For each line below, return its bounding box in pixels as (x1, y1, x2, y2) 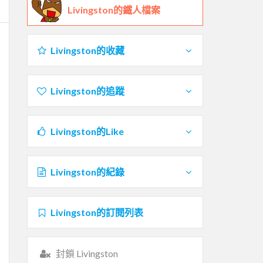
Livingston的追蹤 (50, 85, 124, 96)
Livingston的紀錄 (50, 166, 124, 177)
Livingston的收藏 (50, 44, 124, 56)
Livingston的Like (50, 125, 124, 137)
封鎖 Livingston (55, 247, 118, 259)
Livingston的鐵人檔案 (68, 4, 160, 15)
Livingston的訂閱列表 (50, 206, 143, 218)
